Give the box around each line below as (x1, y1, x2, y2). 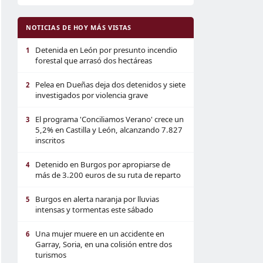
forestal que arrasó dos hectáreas (35, 55, 152, 66)
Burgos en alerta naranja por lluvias (35, 194, 159, 204)
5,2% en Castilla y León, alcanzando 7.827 (35, 124, 183, 135)
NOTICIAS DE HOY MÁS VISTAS (26, 23, 131, 32)
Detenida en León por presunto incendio (35, 45, 177, 55)
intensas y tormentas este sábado (35, 204, 153, 215)
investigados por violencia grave (35, 90, 148, 100)
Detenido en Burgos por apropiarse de (35, 159, 170, 170)
